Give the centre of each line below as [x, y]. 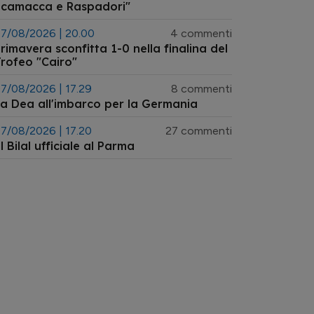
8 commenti [202, 89]
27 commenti [199, 131]
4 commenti [201, 33]
